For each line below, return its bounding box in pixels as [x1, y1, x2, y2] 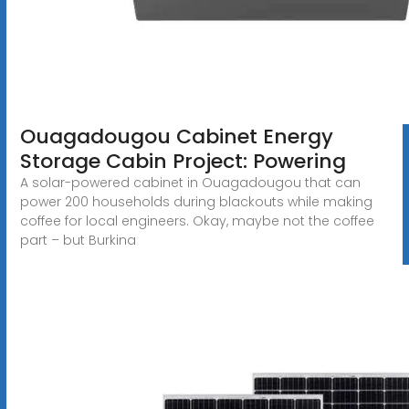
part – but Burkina [19, 230, 136, 249]
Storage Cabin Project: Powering [19, 146, 346, 175]
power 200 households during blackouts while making [19, 192, 372, 211]
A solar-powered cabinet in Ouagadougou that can [19, 173, 361, 192]
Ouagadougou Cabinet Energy [19, 121, 333, 151]
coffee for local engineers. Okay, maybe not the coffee [19, 211, 374, 230]
